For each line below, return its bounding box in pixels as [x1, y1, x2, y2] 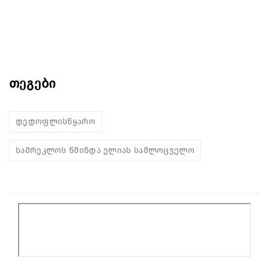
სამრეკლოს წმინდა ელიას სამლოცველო [16, 145, 195, 156]
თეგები [9, 75, 56, 91]
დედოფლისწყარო [16, 116, 95, 127]
